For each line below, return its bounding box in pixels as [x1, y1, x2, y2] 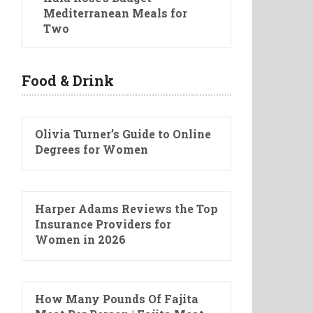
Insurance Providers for [35, 217, 171, 232]
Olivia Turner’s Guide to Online [35, 126, 211, 142]
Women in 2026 [35, 232, 126, 247]
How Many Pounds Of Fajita [35, 291, 198, 307]
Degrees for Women [35, 142, 148, 157]
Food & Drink [22, 71, 114, 90]
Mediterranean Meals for [43, 6, 187, 21]
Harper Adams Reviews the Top [35, 201, 218, 217]
